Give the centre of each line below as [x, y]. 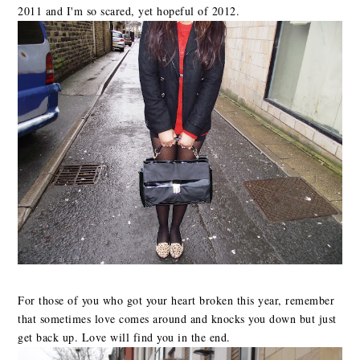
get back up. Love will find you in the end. [124, 337]
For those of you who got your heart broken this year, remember [176, 300]
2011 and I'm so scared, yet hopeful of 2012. [129, 10]
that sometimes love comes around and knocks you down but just [177, 318]
